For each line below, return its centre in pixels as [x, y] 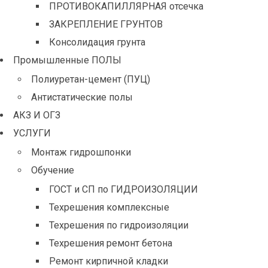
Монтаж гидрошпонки [81, 152]
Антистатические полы [82, 97]
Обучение [53, 170]
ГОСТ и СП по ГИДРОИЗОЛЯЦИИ [124, 189]
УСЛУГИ [32, 133]
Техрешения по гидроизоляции [119, 225]
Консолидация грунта [97, 42]
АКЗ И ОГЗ [37, 115]
